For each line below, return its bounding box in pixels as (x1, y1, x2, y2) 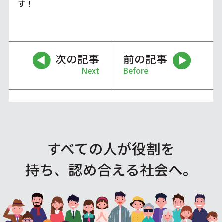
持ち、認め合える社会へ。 (25, 159, 197, 179)
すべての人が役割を (47, 137, 175, 158)
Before (123, 64, 149, 76)
